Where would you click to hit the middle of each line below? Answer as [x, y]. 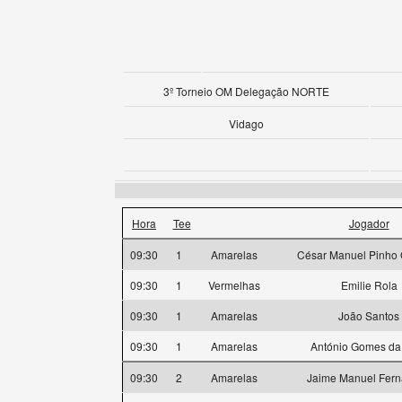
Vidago [246, 123]
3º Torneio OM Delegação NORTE [246, 91]
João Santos [369, 315]
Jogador [369, 223]
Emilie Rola [369, 285]
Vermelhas [236, 285]
